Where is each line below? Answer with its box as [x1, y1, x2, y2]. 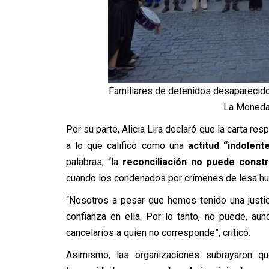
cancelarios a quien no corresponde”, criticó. [65, 227, 250, 239]
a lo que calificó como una [65, 140, 189, 152]
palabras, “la [65, 156, 122, 168]
